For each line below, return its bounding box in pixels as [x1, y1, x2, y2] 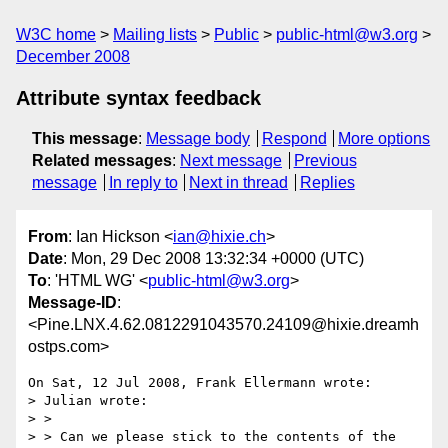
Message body [146, 130, 250, 147]
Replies [299, 174, 355, 191]
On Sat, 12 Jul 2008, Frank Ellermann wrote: [28, 375, 372, 391]
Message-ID [28, 294, 117, 312]
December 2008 [16, 48, 130, 65]
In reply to [108, 174, 178, 191]
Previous [293, 152, 357, 169]
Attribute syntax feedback [16, 87, 261, 109]
